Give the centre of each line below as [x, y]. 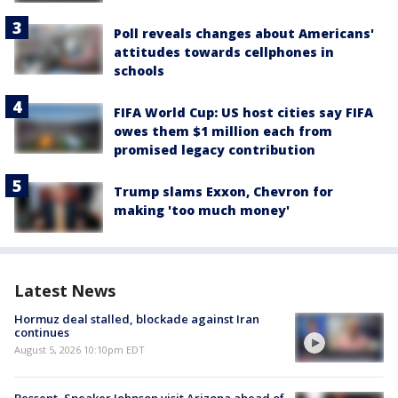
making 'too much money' [202, 211]
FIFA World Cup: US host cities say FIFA [243, 113]
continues [42, 332]
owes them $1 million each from [223, 131]
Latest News [65, 290]
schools [139, 71]
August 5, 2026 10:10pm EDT [80, 349]
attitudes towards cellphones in [224, 52]
